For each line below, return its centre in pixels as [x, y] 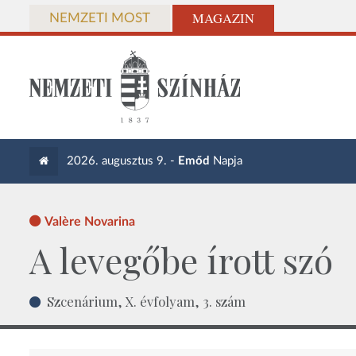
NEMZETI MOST [100, 18]
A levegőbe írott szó [181, 259]
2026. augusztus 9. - [123, 161]
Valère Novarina [90, 222]
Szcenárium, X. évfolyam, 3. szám [147, 302]
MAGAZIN [223, 18]
